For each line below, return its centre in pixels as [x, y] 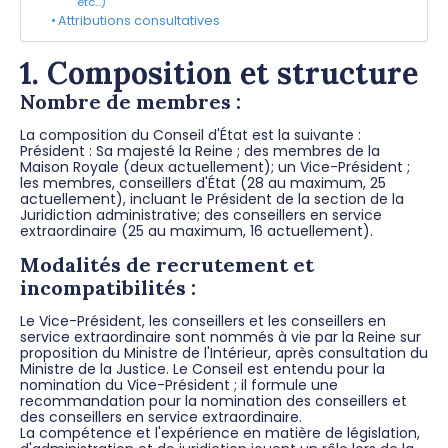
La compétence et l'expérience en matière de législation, [220, 432]
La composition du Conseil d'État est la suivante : [190, 134]
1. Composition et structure [219, 72]
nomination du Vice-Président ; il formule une [179, 384]
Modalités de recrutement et [167, 264]
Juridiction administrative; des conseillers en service [201, 214]
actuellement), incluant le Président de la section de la [212, 198]
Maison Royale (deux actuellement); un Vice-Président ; [215, 166]
